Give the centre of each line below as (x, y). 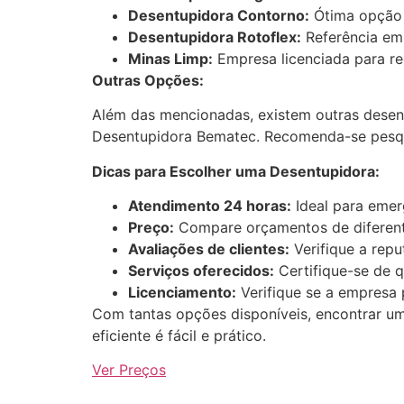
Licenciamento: (182, 292)
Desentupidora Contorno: (219, 15)
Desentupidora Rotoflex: (215, 37)
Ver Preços (129, 370)
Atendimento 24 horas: (210, 205)
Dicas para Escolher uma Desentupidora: (236, 171)
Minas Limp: (170, 58)
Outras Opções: (148, 80)
